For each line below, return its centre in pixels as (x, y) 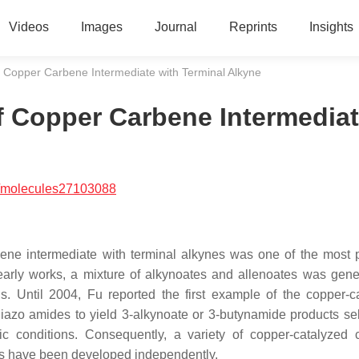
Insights (331, 27)
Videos (28, 27)
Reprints (253, 27)
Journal (175, 27)
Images (101, 27)
